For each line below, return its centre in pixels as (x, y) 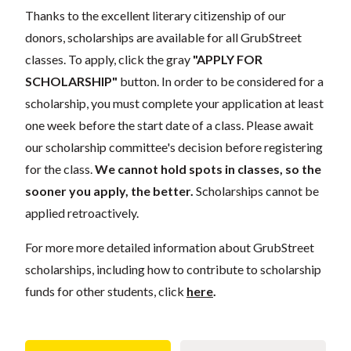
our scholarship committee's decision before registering (174, 147)
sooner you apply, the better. (109, 190)
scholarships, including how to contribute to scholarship (173, 269)
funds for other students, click (105, 291)
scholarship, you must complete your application (154, 103)
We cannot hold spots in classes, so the (208, 168)
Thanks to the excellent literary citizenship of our (156, 15)
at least (304, 103)
